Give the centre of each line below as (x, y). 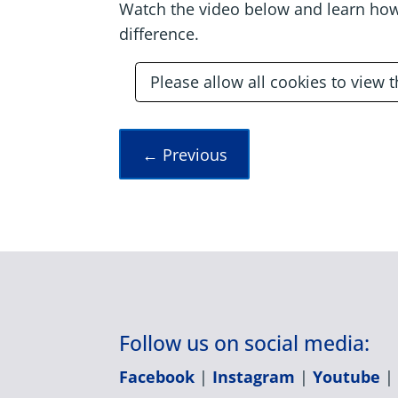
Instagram (254, 376)
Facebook (157, 376)
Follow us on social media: (245, 342)
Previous (195, 154)
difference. (159, 34)
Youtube (347, 376)
